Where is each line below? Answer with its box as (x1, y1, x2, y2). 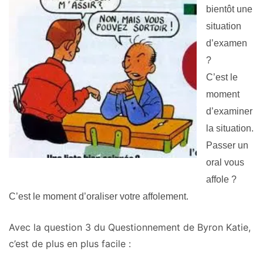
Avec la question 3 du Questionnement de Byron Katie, (9, 221, 251, 233)
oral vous (206, 157, 244, 167)
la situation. (206, 123, 254, 133)
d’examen (206, 38, 247, 48)
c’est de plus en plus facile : (9, 238, 131, 249)
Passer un (206, 140, 248, 150)
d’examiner (206, 106, 252, 116)
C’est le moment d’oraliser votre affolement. (9, 191, 188, 201)
